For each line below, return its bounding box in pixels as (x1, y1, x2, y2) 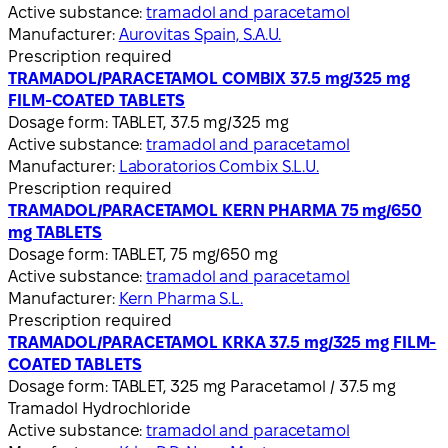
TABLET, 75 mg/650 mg (111, 245, 278, 263)
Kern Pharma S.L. (118, 289, 244, 307)
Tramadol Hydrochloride (8, 399, 191, 417)
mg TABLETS (8, 223, 103, 241)
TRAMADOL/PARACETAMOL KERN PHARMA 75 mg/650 (8, 201, 422, 219)
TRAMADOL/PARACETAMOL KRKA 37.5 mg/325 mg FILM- (8, 333, 437, 351)
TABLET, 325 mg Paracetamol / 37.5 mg (111, 377, 397, 395)
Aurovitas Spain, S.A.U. (118, 25, 282, 43)
